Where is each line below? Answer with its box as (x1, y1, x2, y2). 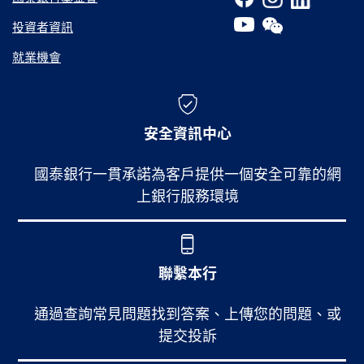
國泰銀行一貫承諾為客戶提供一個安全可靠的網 (34, 165, 342, 183)
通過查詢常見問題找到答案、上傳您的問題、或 (34, 305, 342, 323)
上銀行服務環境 (136, 187, 240, 205)
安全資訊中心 (144, 124, 232, 142)
